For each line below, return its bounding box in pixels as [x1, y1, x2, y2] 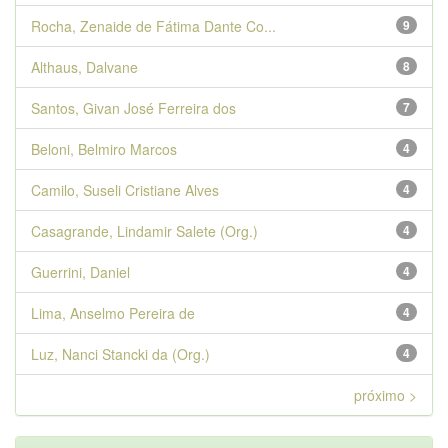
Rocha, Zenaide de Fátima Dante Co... [31, 16, 276, 36]
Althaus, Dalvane [31, 57, 138, 77]
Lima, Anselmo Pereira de [31, 303, 195, 323]
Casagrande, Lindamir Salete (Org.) [31, 221, 258, 241]
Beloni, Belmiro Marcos [31, 139, 177, 159]
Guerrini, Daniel [31, 262, 130, 282]
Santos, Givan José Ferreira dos [31, 98, 236, 118]
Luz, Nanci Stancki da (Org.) [31, 344, 210, 364]
